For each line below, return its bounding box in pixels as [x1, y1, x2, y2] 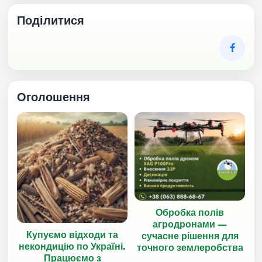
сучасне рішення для [141, 229, 239, 242]
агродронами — [153, 217, 227, 230]
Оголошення [17, 89, 90, 105]
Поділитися [17, 12, 84, 28]
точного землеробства [136, 240, 243, 254]
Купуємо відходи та [26, 228, 118, 242]
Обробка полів [156, 205, 224, 219]
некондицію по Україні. [19, 240, 126, 253]
